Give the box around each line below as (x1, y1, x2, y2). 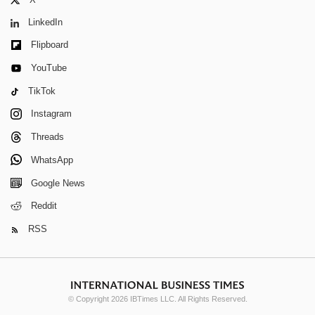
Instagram (31, 108, 72, 120)
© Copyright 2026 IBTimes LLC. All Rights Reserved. (67, 295, 247, 304)
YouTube (31, 63, 67, 74)
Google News (31, 177, 85, 188)
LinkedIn (28, 17, 63, 28)
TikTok (28, 85, 56, 96)
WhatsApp (31, 154, 73, 165)
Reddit (31, 200, 57, 212)
